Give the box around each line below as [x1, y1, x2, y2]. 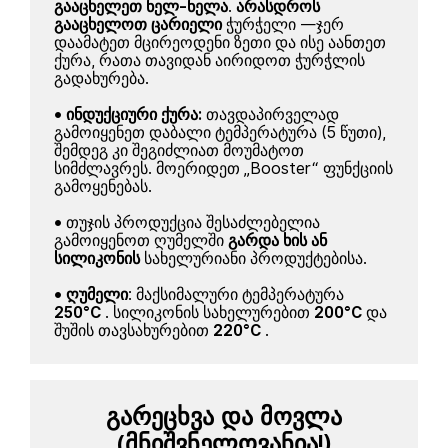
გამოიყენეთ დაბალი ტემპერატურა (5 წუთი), [54, 121, 387, 145]
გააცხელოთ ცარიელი [54, 13, 227, 37]
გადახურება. [54, 67, 150, 91]
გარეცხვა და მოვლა [106, 400, 342, 435]
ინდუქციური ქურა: [66, 103, 203, 127]
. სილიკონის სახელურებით [101, 301, 315, 325]
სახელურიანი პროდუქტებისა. [144, 247, 368, 271]
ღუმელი [66, 283, 129, 307]
